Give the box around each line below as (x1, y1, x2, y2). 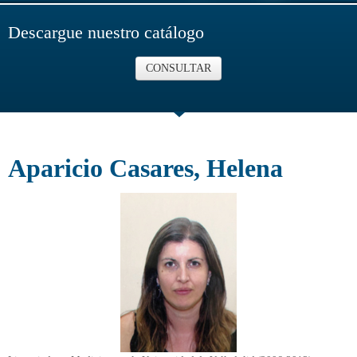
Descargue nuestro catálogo (8, 22, 204, 42)
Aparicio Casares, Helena (8, 155, 283, 182)
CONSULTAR (146, 62, 211, 74)
